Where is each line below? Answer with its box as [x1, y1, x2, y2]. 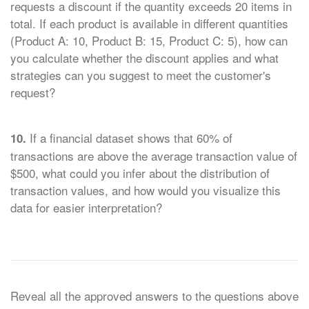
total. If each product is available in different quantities [10, 14, 288, 32]
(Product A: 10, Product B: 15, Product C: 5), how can [10, 31, 288, 49]
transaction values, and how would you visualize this [10, 181, 281, 199]
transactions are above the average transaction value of [10, 147, 297, 165]
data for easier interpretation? [10, 199, 162, 217]
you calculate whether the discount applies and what [10, 48, 279, 66]
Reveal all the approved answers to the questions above [10, 287, 299, 305]
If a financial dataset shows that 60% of [26, 129, 232, 147]
